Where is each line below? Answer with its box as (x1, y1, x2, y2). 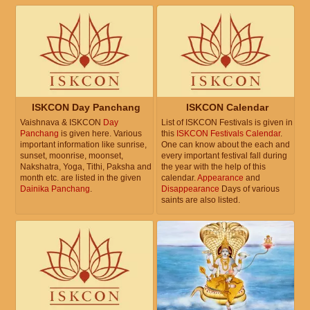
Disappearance (161, 184, 219, 194)
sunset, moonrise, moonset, (20, 151, 123, 161)
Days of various (219, 184, 280, 194)
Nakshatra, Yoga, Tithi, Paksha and (20, 162, 152, 172)
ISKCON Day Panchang (31, 102, 140, 113)
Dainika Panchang (20, 184, 90, 194)
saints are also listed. (161, 195, 240, 206)
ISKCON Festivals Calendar (176, 129, 280, 139)
